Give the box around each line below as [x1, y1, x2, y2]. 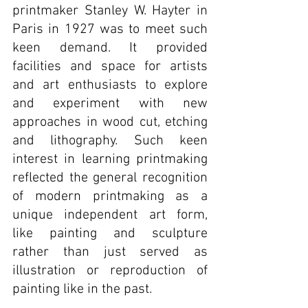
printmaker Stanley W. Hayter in [12, 3, 208, 19]
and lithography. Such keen [12, 133, 208, 149]
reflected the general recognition [12, 170, 208, 186]
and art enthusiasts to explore [12, 77, 208, 93]
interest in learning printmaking [12, 151, 208, 168]
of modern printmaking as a [12, 188, 208, 205]
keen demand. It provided [12, 40, 208, 56]
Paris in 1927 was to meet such [12, 21, 208, 38]
